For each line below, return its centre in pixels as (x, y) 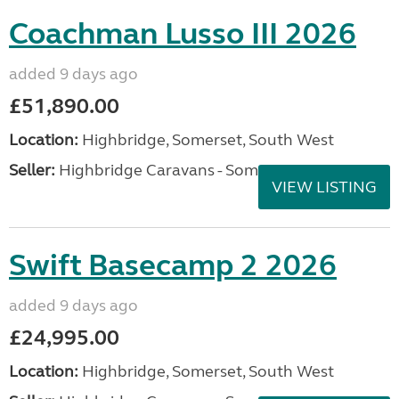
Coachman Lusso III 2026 (183, 34)
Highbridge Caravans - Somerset (175, 170)
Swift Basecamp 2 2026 (173, 265)
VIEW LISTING (324, 187)
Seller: (32, 170)
